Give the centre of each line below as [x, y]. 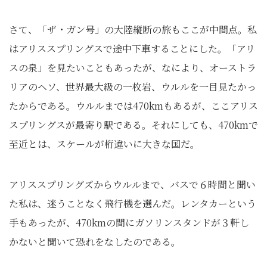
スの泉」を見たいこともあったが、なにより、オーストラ [133, 68]
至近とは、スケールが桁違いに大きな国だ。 [104, 144]
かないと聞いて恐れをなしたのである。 [95, 242]
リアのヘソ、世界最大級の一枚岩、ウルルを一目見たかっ [133, 87]
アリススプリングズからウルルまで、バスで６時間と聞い [132, 184]
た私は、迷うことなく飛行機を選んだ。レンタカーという [133, 204]
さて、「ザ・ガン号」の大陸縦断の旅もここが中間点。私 [133, 30]
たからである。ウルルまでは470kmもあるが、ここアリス [133, 106]
